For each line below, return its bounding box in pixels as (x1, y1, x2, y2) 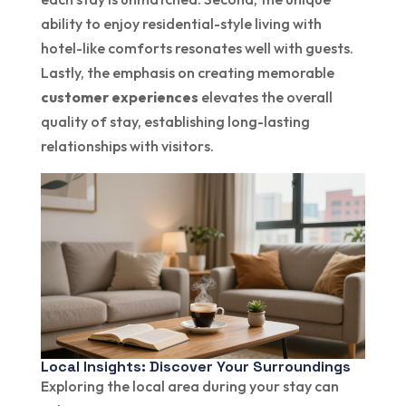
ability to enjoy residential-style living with (40, 14, 322, 34)
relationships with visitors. (40, 137, 214, 156)
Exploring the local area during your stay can (40, 377, 339, 396)
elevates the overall (198, 88, 333, 107)
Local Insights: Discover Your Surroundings (40, 357, 351, 377)
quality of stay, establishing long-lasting (40, 112, 310, 131)
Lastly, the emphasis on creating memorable (40, 63, 334, 82)
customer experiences (40, 88, 198, 107)
